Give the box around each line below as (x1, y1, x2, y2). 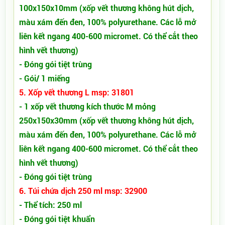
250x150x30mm (19, 115, 79, 126)
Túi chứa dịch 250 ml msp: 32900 (28, 185, 147, 196)
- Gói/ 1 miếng (19, 73, 70, 83)
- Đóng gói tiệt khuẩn (19, 213, 95, 224)
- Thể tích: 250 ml (19, 199, 82, 210)
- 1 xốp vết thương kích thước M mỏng (19, 101, 156, 111)
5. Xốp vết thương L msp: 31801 (19, 87, 134, 97)
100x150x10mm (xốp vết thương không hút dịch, (19, 3, 194, 13)
